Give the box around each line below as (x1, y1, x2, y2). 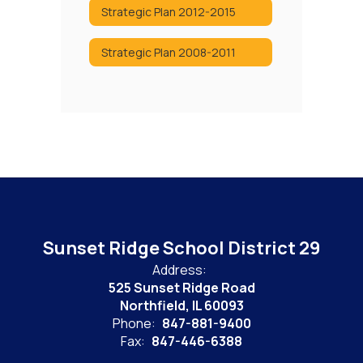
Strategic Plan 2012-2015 (101, 3, 236, 19)
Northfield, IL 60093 (119, 297, 244, 314)
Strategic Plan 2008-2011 (101, 44, 236, 60)
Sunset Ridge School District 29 (42, 236, 321, 260)
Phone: (112, 314, 156, 332)
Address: (152, 261, 207, 279)
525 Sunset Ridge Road (108, 279, 255, 297)
